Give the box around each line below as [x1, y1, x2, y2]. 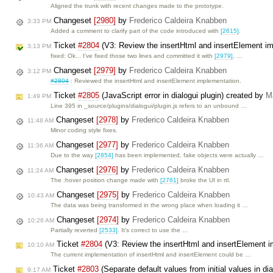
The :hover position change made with [51, 176, 161, 183]
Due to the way [51, 152, 96, 159]
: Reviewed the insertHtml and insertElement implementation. [69, 77, 242, 84]
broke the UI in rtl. [179, 176, 231, 183]
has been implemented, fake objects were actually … [113, 152, 264, 159]
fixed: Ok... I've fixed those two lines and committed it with [51, 52, 215, 59]
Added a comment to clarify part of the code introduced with [51, 27, 221, 35]
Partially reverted [51, 226, 100, 233]
